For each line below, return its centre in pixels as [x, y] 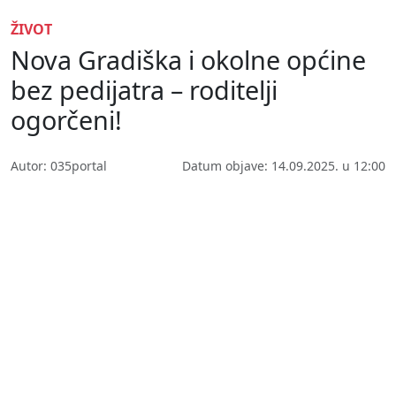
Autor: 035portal [59, 166]
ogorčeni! [66, 120]
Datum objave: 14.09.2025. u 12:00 [284, 166]
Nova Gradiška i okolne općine [188, 60]
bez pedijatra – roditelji [144, 90]
